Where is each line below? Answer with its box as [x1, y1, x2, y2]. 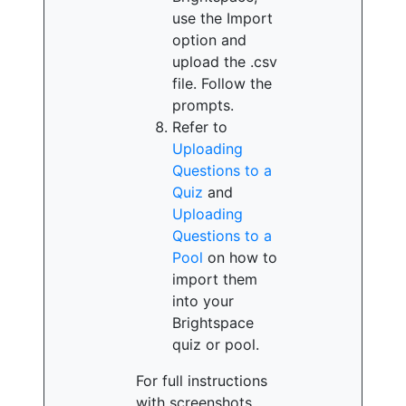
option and [172, 31, 246, 49]
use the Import [172, 9, 273, 27]
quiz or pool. [172, 335, 259, 353]
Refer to [172, 118, 227, 136]
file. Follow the [172, 74, 272, 92]
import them [172, 270, 257, 288]
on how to [203, 248, 277, 266]
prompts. [172, 96, 234, 114]
